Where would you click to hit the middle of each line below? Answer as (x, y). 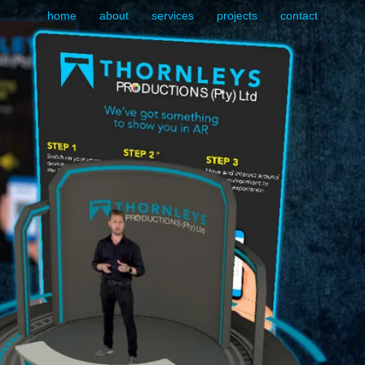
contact (299, 15)
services (173, 15)
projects (237, 15)
